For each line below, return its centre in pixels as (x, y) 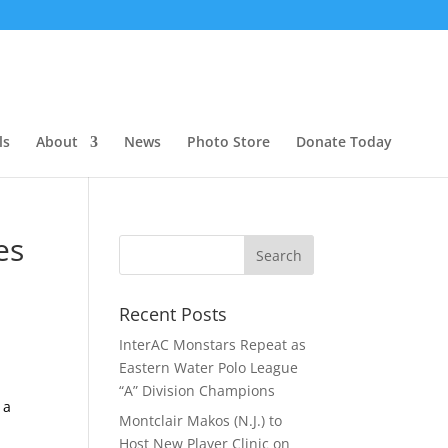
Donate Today (344, 141)
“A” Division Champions (197, 390)
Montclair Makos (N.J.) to (201, 420)
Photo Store (228, 141)
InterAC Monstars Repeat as (213, 344)
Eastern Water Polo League (209, 367)
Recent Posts (173, 314)
